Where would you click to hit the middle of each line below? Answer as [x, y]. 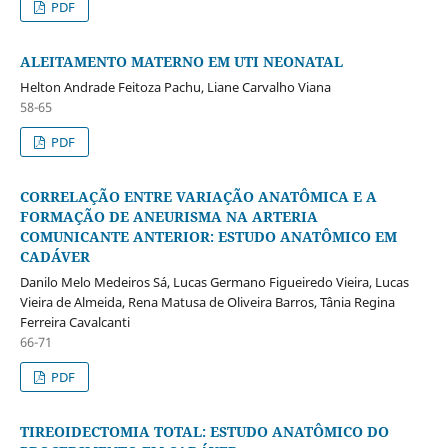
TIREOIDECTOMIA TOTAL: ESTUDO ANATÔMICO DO [204, 431]
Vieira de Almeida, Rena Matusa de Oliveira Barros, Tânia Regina [207, 301]
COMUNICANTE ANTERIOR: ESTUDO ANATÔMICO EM [208, 236]
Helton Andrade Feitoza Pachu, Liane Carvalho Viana [175, 86]
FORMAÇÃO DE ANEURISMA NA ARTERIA [168, 216]
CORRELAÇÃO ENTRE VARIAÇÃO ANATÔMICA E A [198, 196]
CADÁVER [54, 256]
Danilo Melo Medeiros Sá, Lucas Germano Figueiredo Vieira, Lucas [214, 281]
